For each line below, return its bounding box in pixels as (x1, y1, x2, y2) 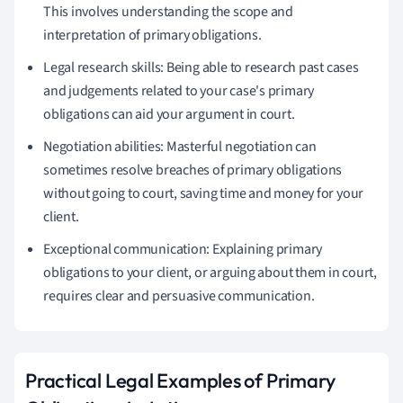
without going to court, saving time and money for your (43, 183, 364, 203)
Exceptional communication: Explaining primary (43, 238, 323, 259)
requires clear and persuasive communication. (43, 285, 315, 306)
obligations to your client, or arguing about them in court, (43, 262, 378, 282)
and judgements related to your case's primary (43, 80, 315, 101)
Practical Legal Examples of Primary (25, 367, 336, 393)
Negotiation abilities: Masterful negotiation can (43, 136, 317, 157)
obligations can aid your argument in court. (43, 103, 295, 124)
